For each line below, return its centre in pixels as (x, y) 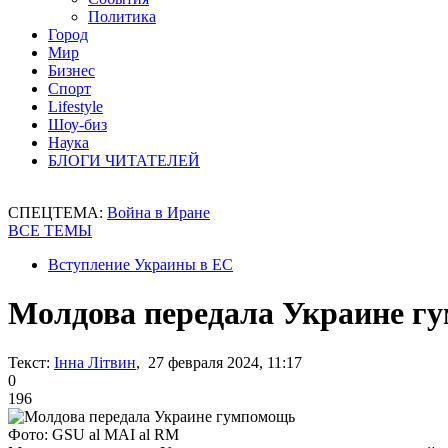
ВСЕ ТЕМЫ (50, 230)
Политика (122, 16)
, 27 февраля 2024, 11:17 (219, 362)
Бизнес (71, 70)
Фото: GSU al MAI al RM (93, 434)
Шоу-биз (77, 124)
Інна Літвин (95, 362)
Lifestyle (75, 106)
